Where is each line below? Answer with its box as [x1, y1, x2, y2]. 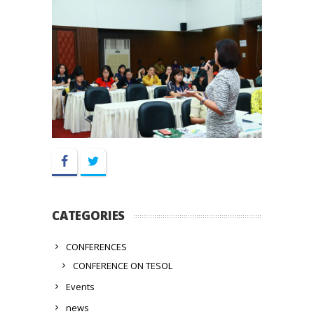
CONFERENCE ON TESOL [73, 259, 172, 272]
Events [66, 280, 95, 293]
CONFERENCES [66, 240, 127, 253]
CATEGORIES [52, 207, 125, 224]
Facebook [77, 153, 122, 168]
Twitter [106, 153, 138, 168]
